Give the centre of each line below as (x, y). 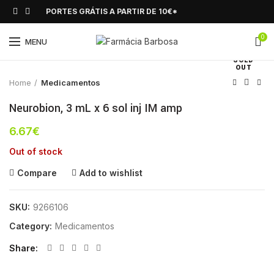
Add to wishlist (111, 173)
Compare (37, 173)
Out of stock (36, 151)
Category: (32, 226)
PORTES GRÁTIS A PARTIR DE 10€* (112, 11)
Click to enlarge (74, 40)
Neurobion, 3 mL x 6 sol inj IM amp (96, 108)
